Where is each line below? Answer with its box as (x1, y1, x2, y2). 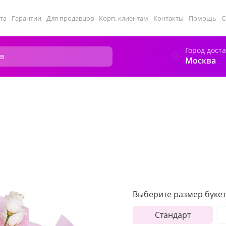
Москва (185, 55, 216, 66)
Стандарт (154, 209, 191, 220)
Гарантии (12, 14, 41, 23)
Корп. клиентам (99, 14, 148, 23)
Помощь (189, 14, 216, 23)
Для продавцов (46, 14, 94, 23)
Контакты (153, 14, 184, 23)
